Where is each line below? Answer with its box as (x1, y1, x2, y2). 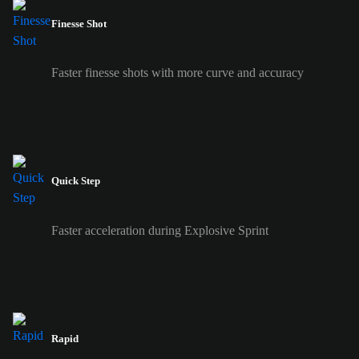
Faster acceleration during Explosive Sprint (51, 223, 268, 237)
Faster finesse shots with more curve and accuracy (51, 66, 304, 80)
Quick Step (51, 175, 100, 188)
